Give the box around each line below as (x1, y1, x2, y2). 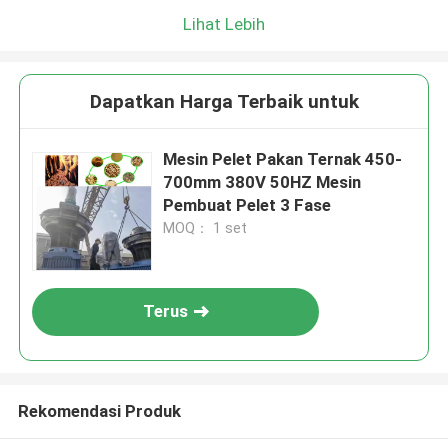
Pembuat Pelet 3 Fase (163, 195, 332, 216)
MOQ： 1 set (163, 220, 248, 237)
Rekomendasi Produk (17, 400, 181, 421)
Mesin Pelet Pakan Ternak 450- (163, 149, 403, 170)
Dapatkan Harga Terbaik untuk (89, 90, 359, 114)
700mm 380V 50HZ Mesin (163, 172, 362, 193)
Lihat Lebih (183, 13, 265, 34)
